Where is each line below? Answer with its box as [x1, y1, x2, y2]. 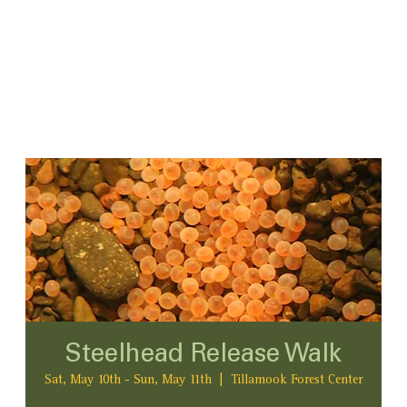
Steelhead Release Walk [65, 343, 342, 370]
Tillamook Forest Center [230, 374, 362, 388]
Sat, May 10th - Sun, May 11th [44, 374, 212, 388]
